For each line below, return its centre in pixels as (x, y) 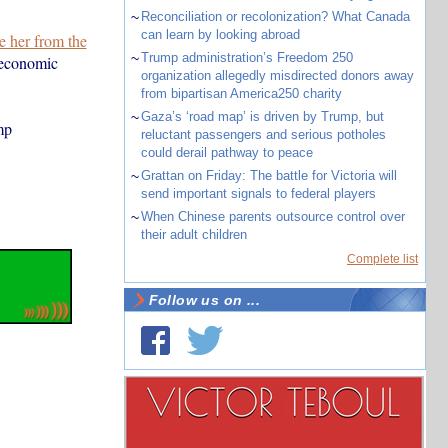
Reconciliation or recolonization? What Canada (275, 16)
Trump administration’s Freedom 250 (246, 57)
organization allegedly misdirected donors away (277, 75)
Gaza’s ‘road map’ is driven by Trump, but (262, 116)
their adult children (193, 234)
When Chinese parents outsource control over (272, 216)
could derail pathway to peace (226, 152)
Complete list (382, 259)
